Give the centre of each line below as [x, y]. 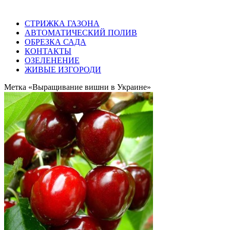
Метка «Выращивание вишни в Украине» [78, 87]
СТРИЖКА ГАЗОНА [62, 23]
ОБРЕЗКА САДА [55, 42]
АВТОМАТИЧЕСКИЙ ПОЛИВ [81, 32]
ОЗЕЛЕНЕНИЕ [52, 60]
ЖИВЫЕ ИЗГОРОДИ [63, 69]
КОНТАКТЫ [48, 51]
